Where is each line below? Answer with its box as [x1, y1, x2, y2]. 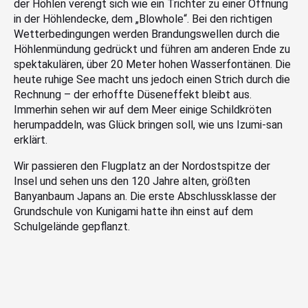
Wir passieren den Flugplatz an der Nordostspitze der [14, 159, 270, 173]
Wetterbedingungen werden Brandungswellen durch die [14, 27, 280, 41]
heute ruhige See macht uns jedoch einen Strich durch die [14, 73, 290, 87]
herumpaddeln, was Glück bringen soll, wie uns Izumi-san [14, 118, 283, 132]
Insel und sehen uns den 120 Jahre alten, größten [14, 175, 250, 188]
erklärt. [14, 133, 47, 147]
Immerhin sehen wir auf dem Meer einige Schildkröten [14, 103, 272, 117]
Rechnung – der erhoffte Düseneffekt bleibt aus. [14, 88, 252, 102]
